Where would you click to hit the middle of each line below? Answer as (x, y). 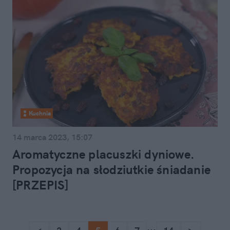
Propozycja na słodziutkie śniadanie (112, 169)
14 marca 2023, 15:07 (52, 137)
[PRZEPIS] (40, 185)
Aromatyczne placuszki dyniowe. (104, 154)
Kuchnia (40, 113)
